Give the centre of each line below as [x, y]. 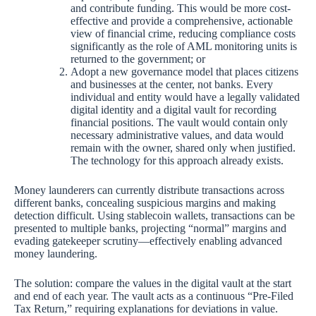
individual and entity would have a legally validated [185, 97]
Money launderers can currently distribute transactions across [149, 190]
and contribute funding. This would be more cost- [181, 8]
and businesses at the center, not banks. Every [172, 84]
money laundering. [56, 253]
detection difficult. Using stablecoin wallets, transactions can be [154, 215]
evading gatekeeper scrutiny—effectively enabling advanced [148, 241]
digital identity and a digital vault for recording [174, 109]
